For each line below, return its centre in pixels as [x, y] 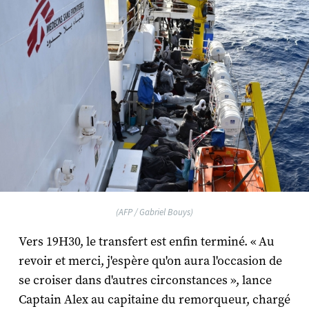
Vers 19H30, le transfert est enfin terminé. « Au [146, 241]
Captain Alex [53, 299]
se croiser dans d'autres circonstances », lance [145, 280]
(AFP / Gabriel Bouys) [154, 212]
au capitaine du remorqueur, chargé [189, 299]
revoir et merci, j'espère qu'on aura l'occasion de [150, 261]
